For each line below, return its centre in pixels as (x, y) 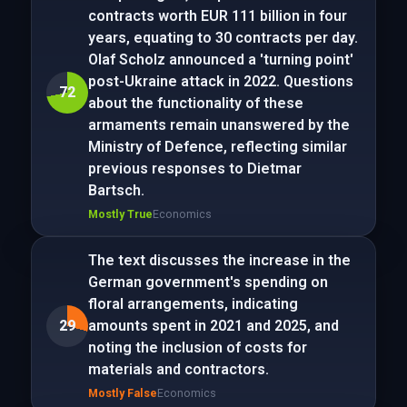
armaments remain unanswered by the (218, 125)
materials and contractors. (178, 369)
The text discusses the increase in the (219, 260)
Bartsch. (116, 190)
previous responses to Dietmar (194, 169)
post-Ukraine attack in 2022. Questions (220, 81)
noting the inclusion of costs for (197, 347)
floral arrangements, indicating (193, 304)
